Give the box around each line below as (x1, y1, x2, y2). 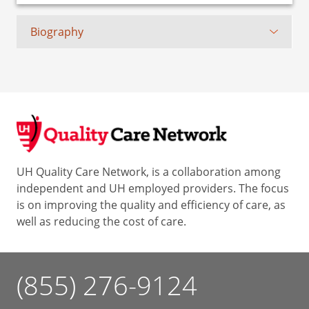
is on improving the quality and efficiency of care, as (17, 197, 286, 213)
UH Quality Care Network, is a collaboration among (17, 164, 281, 180)
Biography (30, 24, 83, 39)
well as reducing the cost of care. (17, 214, 186, 230)
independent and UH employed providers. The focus (17, 181, 289, 197)
